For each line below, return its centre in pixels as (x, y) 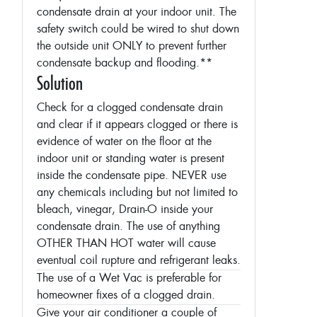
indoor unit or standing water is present (131, 159)
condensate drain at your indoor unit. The (137, 12)
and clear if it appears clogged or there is (137, 125)
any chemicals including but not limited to (137, 193)
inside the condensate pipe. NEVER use (132, 176)
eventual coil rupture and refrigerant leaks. (139, 261)
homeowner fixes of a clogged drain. (126, 295)
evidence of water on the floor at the (124, 142)
